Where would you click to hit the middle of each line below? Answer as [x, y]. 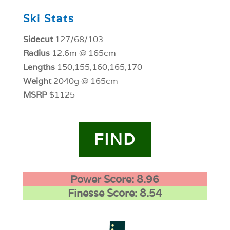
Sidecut [38, 40]
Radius [36, 53]
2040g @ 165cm [85, 81]
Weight [38, 81]
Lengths [39, 67]
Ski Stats [49, 19]
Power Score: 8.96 [115, 179]
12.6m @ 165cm [83, 53]
